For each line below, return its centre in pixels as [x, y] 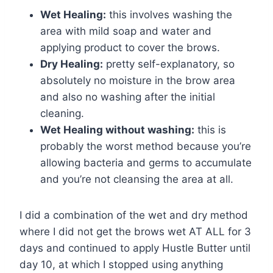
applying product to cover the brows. [130, 47]
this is [210, 129]
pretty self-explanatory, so [169, 64]
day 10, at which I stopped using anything [121, 264]
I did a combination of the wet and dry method [134, 215]
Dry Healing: [72, 64]
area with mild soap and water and [126, 31]
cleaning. [62, 113]
